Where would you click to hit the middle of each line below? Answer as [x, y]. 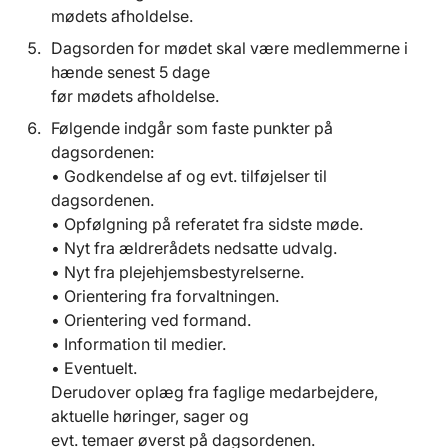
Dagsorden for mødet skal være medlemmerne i [229, 48]
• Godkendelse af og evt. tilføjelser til [189, 176]
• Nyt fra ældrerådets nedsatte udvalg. [194, 248]
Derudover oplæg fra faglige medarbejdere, [214, 392]
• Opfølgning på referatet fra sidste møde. [207, 224]
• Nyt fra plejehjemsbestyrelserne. [177, 272]
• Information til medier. [138, 344]
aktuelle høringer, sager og [152, 416]
